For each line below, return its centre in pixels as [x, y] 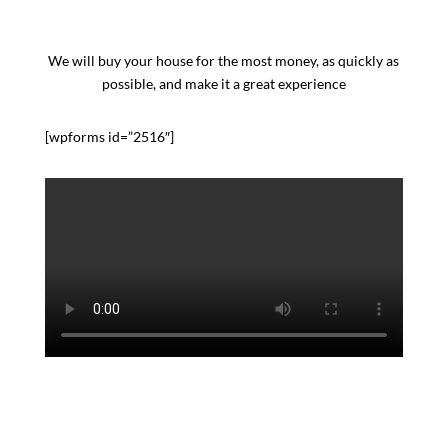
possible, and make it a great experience [223, 83]
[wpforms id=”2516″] [109, 136]
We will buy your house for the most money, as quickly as [224, 60]
